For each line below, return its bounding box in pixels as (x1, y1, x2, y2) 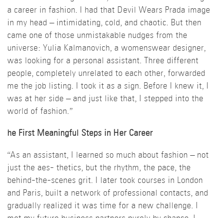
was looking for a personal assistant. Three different (7, 56, 199, 66)
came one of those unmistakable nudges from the (7, 31, 187, 40)
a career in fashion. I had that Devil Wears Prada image (7, 5, 210, 15)
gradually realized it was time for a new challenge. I (7, 201, 198, 211)
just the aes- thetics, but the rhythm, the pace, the (7, 163, 191, 173)
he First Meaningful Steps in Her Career (7, 128, 153, 138)
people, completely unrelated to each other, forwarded (7, 69, 205, 78)
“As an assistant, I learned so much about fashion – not (7, 150, 209, 160)
